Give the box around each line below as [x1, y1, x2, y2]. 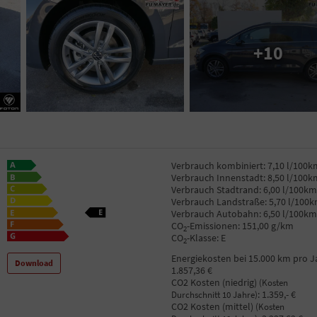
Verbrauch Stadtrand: [171, 183, 261, 196]
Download [15, 258, 54, 269]
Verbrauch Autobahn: [171, 207, 261, 220]
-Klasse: [186, 231, 219, 244]
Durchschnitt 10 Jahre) [171, 289, 258, 301]
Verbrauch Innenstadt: [171, 171, 265, 184]
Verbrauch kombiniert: [171, 158, 265, 172]
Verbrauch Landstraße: [171, 195, 267, 208]
